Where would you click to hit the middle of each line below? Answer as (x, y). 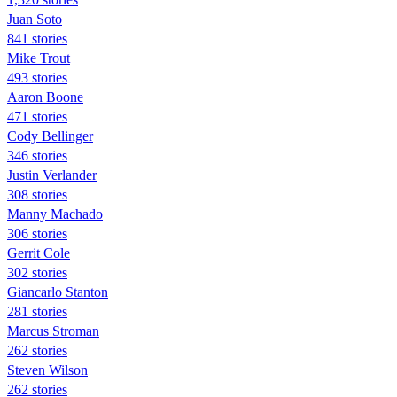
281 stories (37, 311)
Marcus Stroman (53, 331)
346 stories (37, 155)
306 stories (37, 233)
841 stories (37, 38)
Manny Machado (55, 214)
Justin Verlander (52, 175)
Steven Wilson (47, 370)
